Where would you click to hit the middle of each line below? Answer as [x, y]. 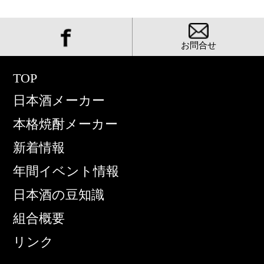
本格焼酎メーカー [66, 124]
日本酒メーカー [59, 101]
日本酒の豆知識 [59, 195]
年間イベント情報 [66, 171]
